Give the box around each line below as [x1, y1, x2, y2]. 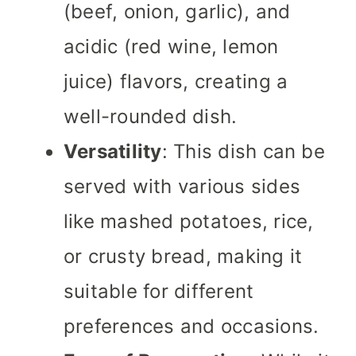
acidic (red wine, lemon [64, 35, 279, 59]
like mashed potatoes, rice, [64, 210, 314, 234]
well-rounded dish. [64, 105, 238, 129]
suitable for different [64, 280, 254, 304]
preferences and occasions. [64, 315, 319, 339]
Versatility [64, 140, 162, 164]
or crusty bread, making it [64, 245, 303, 269]
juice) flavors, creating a [64, 70, 288, 94]
